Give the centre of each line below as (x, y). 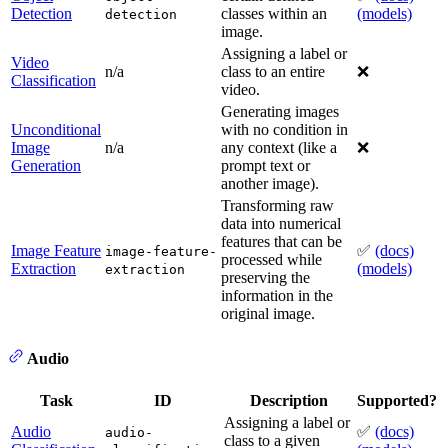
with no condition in (284, 130)
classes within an (274, 14)
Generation (46, 166)
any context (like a (279, 148)
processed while (271, 260)
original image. (268, 314)
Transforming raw (277, 206)
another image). (270, 184)
